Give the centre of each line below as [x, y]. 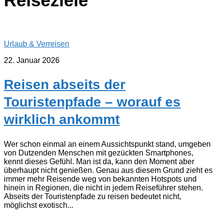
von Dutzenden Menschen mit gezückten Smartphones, [99, 153]
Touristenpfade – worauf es [92, 102]
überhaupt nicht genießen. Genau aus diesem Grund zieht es [108, 170]
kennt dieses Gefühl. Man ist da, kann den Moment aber [99, 161]
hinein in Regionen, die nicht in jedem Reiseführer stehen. [103, 187]
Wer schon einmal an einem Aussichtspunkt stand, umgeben [107, 144]
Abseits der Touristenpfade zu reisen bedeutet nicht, [93, 196]
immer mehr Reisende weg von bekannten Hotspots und [100, 179]
